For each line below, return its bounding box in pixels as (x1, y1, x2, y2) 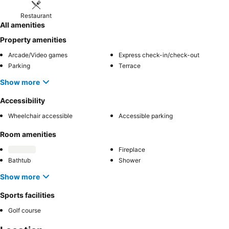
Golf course (8, 207, 41, 214)
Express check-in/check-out (119, 51, 199, 59)
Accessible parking (119, 112, 173, 120)
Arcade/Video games (8, 51, 67, 59)
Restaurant (20, 12, 52, 19)
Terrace (119, 62, 141, 70)
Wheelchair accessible (8, 112, 73, 120)
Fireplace (119, 146, 145, 153)
